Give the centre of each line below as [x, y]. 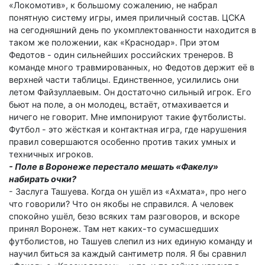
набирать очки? [43, 179]
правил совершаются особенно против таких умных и [122, 141]
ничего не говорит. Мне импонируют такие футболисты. [127, 117]
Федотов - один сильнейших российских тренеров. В [121, 54]
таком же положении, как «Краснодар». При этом [114, 42]
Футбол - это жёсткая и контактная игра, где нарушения [128, 129]
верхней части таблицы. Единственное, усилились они [124, 79]
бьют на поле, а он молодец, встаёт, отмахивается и [119, 104]
